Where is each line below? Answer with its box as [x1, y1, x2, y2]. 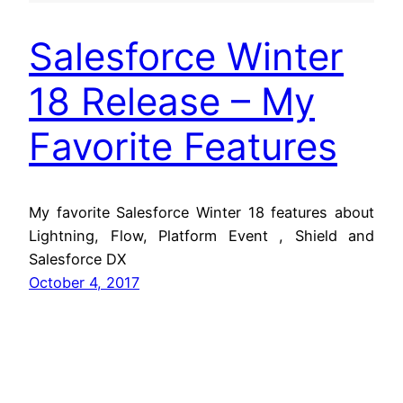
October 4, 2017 [29, 273, 139, 291]
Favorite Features [29, 123, 337, 170]
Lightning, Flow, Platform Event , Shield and [29, 226, 374, 245]
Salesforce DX [29, 249, 126, 268]
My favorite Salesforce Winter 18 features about [29, 202, 374, 221]
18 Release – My [29, 78, 315, 125]
